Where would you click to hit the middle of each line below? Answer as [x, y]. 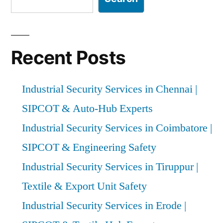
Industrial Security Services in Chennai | [110, 89]
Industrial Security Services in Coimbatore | [117, 128]
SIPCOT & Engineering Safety [89, 147]
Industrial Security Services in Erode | [104, 205]
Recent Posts [68, 57]
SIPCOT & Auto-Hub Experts [87, 108]
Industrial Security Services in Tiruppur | [110, 167]
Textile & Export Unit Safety [84, 186]
